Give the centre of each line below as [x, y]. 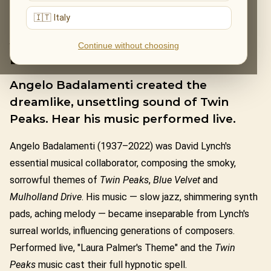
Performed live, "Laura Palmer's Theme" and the [112, 248]
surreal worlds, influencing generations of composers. [122, 231]
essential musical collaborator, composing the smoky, [123, 163]
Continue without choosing [129, 46]
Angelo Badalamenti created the [108, 85]
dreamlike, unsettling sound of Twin [119, 102]
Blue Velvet [177, 180]
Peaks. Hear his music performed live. [123, 119]
